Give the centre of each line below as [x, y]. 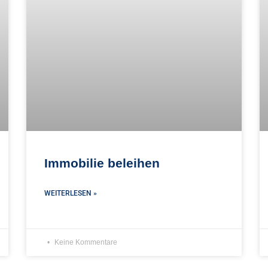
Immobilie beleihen [102, 163]
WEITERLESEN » [71, 193]
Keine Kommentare [85, 242]
